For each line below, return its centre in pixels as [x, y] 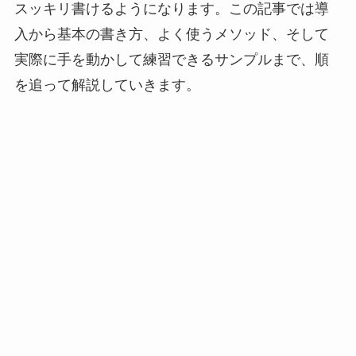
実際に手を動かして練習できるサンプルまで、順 [171, 59]
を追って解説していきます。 [107, 85]
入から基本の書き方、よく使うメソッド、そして [171, 34]
